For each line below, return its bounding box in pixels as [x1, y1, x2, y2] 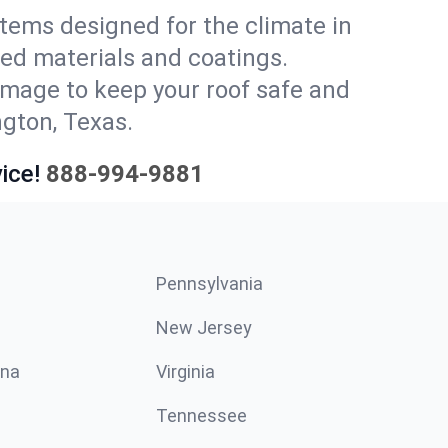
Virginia [156, 360, 215, 382]
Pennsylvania [156, 272, 263, 294]
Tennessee [156, 404, 247, 426]
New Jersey [156, 316, 252, 338]
